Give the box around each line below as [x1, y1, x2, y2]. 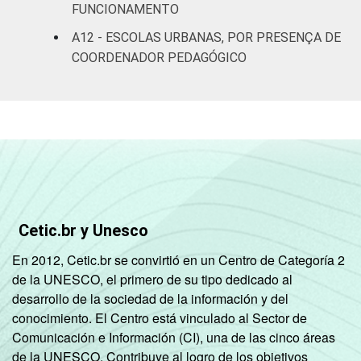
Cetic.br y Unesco [19, 220, 148, 240]
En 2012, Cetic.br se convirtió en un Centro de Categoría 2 [12, 250, 345, 269]
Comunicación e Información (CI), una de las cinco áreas [12, 327, 335, 346]
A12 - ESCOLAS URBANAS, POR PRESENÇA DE [72, 29, 341, 45]
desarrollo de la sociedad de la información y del [12, 288, 288, 308]
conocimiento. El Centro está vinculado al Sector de [12, 308, 307, 327]
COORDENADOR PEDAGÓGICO [72, 49, 247, 65]
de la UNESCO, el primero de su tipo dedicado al [12, 269, 293, 288]
